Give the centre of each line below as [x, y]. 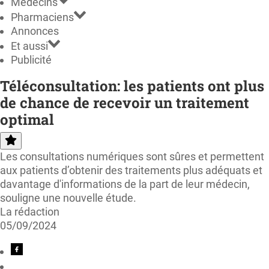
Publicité [31, 59]
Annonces [35, 31]
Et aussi [29, 46]
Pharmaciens [42, 17]
